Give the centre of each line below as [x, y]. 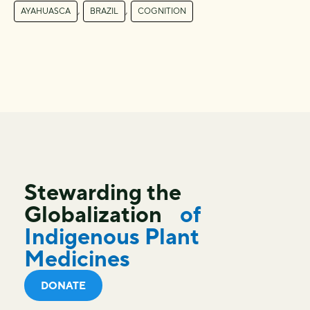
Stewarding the [103, 192]
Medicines [77, 258]
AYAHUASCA [46, 11]
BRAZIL [104, 11]
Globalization [100, 214]
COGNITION [162, 11]
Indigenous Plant [112, 236]
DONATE [63, 285]
